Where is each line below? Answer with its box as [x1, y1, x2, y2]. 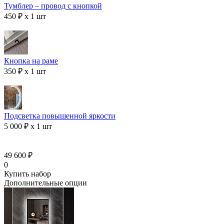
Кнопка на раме [4, 56, 58, 65]
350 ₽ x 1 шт [4, 67, 46, 76]
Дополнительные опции [4, 178, 87, 187]
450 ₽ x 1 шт [4, 12, 46, 21]
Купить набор [4, 169, 51, 178]
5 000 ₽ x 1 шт [4, 122, 52, 131]
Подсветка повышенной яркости [4, 111, 115, 120]
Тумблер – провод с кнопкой [4, 1, 102, 10]
